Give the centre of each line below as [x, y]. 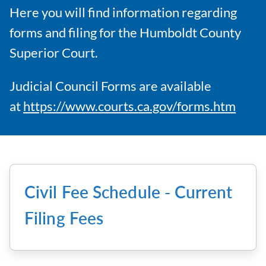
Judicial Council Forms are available [110, 86]
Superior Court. [54, 53]
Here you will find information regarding [123, 12]
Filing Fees [64, 218]
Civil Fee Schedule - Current [128, 191]
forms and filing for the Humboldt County [125, 33]
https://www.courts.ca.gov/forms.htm [129, 106]
